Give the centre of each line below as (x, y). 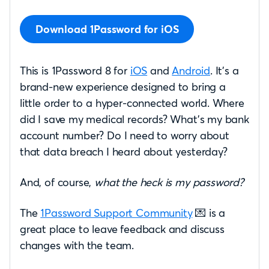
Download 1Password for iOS (107, 29)
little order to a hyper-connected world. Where (132, 103)
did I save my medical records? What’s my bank (134, 119)
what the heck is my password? (169, 183)
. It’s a (225, 71)
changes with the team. (77, 246)
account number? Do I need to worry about (125, 136)
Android (191, 71)
